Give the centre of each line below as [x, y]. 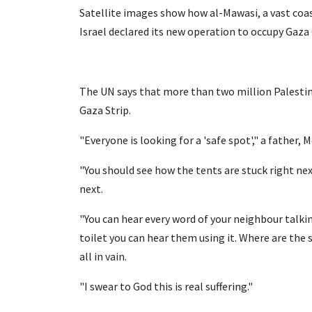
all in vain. [103, 256]
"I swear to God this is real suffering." [166, 286]
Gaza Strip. [105, 110]
